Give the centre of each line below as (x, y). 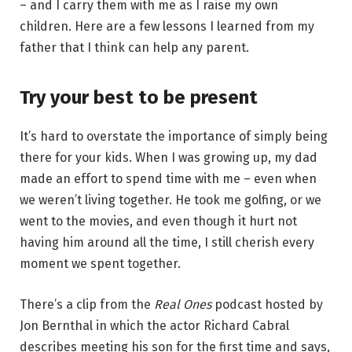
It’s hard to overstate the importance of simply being (174, 137)
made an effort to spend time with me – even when (168, 179)
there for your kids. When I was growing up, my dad (169, 158)
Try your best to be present (139, 98)
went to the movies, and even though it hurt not (158, 222)
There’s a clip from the (87, 304)
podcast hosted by (267, 304)
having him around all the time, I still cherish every (167, 243)
